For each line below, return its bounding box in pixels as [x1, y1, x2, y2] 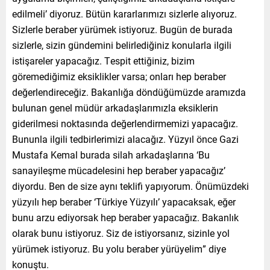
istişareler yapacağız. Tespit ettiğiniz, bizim [12, 54, 195, 67]
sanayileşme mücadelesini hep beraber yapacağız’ [12, 163, 225, 177]
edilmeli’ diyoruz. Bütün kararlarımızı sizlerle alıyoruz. [12, 7, 237, 20]
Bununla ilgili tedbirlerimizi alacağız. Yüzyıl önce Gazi [12, 132, 239, 145]
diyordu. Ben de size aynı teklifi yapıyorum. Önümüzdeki [12, 179, 249, 192]
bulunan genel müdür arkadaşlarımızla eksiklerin [12, 101, 218, 114]
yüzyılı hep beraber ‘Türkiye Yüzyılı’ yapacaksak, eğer [12, 195, 236, 208]
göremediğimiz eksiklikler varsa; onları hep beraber [12, 69, 226, 83]
